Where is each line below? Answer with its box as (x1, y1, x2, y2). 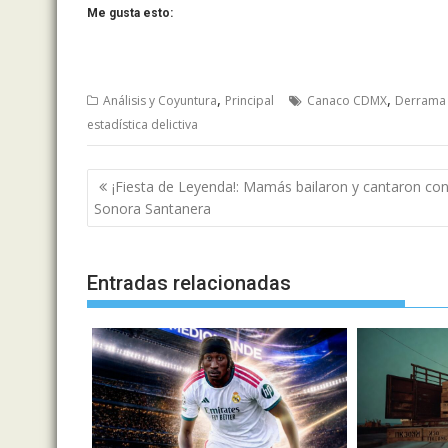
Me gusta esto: (87, 6, 173, 21)
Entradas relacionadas (87, 271, 291, 296)
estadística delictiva (87, 116, 198, 134)
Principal (225, 92, 274, 110)
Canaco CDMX (307, 92, 387, 110)
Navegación (86, 166, 214, 195)
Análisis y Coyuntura (103, 92, 217, 110)
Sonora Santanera (94, 198, 211, 218)
